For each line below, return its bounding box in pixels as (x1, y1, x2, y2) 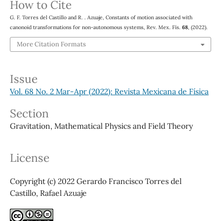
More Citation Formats (16, 40, 86, 49)
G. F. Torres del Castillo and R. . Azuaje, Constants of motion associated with (9, 13, 192, 21)
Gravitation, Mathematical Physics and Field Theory (9, 121, 193, 131)
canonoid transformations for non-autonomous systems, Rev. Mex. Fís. (9, 23, 182, 31)
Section (9, 106, 49, 121)
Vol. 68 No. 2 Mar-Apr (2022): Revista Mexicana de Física (9, 86, 209, 97)
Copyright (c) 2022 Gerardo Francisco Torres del (9, 176, 182, 186)
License (9, 150, 49, 165)
